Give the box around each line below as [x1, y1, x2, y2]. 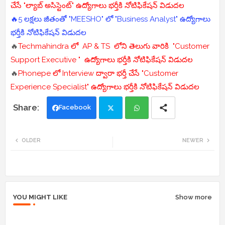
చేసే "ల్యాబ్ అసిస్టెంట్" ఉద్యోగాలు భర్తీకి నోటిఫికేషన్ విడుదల [11, 1, 186, 11]
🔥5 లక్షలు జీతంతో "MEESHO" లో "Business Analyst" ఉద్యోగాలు [11, 15, 210, 24]
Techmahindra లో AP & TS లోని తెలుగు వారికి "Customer [18, 42, 209, 51]
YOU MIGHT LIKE [13, 193, 67, 201]
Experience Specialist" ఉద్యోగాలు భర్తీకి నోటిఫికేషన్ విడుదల [11, 82, 201, 92]
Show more [175, 193, 212, 201]
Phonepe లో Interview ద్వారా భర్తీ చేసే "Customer [18, 69, 178, 78]
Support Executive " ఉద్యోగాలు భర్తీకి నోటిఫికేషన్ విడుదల [11, 55, 195, 65]
